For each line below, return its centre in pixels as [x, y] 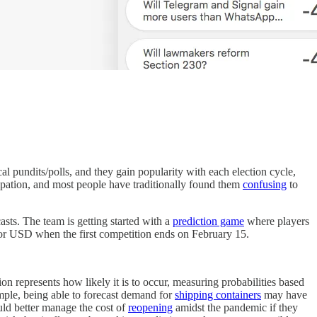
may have [284, 294]
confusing [265, 184]
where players [277, 221]
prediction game [208, 221]
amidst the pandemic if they [235, 307]
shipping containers [218, 294]
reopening [150, 307]
